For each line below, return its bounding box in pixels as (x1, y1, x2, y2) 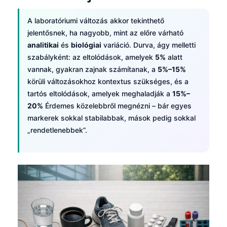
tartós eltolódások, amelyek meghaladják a (27, 89, 172, 98)
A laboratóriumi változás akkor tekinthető (27, 16, 164, 25)
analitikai (27, 41, 59, 50)
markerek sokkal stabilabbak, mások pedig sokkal (27, 113, 196, 123)
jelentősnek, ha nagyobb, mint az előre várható (27, 28, 183, 37)
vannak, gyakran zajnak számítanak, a (27, 65, 158, 74)
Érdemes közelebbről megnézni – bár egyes (43, 101, 192, 110)
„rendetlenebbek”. (27, 126, 87, 135)
